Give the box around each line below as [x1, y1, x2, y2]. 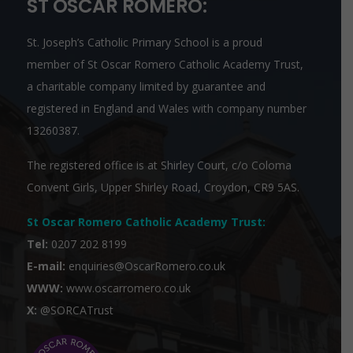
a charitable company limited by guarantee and [27, 79, 266, 95]
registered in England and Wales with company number [27, 101, 307, 117]
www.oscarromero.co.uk [66, 281, 191, 296]
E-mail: [27, 258, 65, 274]
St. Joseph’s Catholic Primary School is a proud [27, 35, 262, 50]
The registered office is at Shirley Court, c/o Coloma [27, 158, 292, 173]
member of [27, 57, 87, 72]
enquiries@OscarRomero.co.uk [69, 258, 225, 274]
